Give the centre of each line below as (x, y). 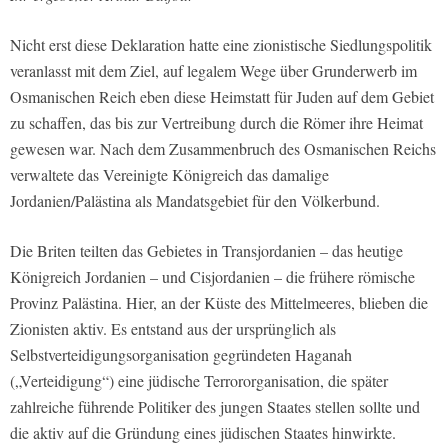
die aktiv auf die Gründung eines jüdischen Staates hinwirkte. (203, 433)
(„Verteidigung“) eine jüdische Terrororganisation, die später (199, 381)
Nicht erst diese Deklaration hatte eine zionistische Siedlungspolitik (221, 45)
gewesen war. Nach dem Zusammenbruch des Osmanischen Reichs (223, 149)
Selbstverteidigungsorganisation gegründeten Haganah (181, 355)
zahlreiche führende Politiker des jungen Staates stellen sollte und (215, 407)
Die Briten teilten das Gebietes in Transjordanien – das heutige (206, 251)
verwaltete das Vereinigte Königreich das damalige (169, 175)
